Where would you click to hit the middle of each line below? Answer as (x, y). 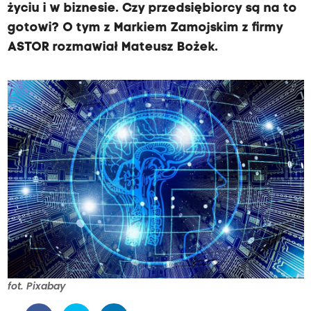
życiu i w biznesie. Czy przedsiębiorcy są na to (152, 9)
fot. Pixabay (36, 286)
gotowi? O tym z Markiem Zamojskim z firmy (145, 28)
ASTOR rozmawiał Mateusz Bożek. (112, 48)
